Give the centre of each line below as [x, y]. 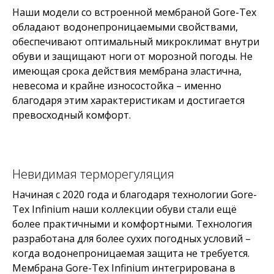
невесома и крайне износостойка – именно [117, 86]
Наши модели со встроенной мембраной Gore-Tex [134, 12]
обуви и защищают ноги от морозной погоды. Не [132, 56]
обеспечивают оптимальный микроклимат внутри [136, 42]
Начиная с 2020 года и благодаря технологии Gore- [135, 194]
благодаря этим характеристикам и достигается [128, 100]
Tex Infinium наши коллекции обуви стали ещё [124, 209]
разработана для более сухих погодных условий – [131, 239]
